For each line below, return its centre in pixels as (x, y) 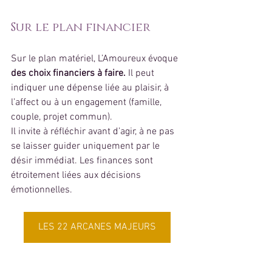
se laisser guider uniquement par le (87, 146)
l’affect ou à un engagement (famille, (87, 102)
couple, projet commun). (62, 117)
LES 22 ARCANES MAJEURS (97, 227)
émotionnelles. (42, 190)
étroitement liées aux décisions (77, 175)
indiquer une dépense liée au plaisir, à (91, 88)
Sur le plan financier (81, 27)
